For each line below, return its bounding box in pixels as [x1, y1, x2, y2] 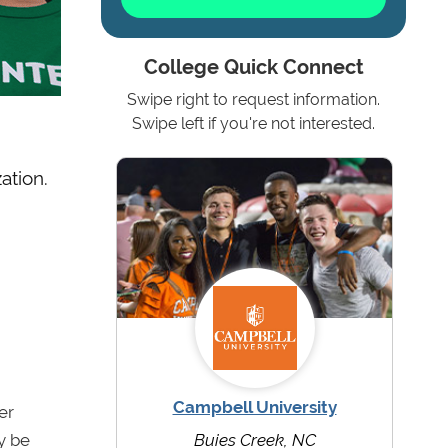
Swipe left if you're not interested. [132, 114, 375, 134]
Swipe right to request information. [127, 90, 380, 110]
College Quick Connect [143, 56, 364, 80]
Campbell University [172, 397, 337, 418]
